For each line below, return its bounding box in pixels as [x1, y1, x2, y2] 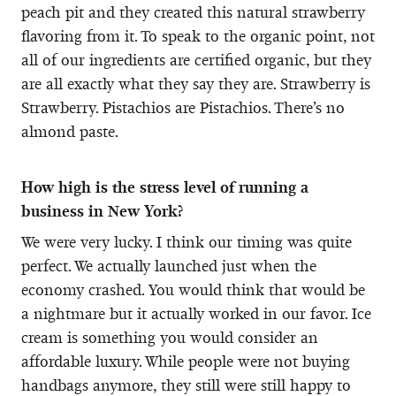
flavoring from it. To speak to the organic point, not [21, 26, 375, 46]
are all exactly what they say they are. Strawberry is [21, 73, 370, 94]
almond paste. [21, 121, 118, 141]
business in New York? [21, 201, 183, 221]
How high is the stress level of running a [21, 177, 308, 197]
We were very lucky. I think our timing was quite [21, 232, 352, 252]
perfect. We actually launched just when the [21, 255, 316, 276]
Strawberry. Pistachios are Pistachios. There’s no [21, 97, 345, 118]
